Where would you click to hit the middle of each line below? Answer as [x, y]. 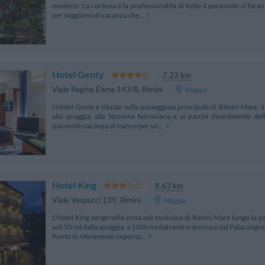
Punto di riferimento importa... [99, 236]
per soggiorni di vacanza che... [98, 15]
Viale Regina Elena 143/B [95, 90]
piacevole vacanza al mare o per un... [108, 125]
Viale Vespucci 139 [84, 200]
